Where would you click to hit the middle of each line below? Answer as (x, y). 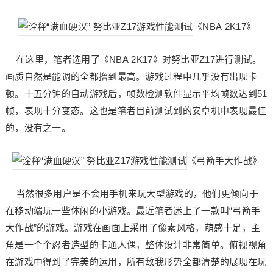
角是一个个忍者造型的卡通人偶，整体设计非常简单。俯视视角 (136, 245)
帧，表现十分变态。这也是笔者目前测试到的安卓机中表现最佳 (136, 111)
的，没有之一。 (38, 128)
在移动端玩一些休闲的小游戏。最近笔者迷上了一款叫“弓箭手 (133, 211)
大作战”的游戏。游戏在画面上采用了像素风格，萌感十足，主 (133, 228)
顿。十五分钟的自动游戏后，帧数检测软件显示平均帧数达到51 (136, 94)
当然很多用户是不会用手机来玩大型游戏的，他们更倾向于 (132, 193)
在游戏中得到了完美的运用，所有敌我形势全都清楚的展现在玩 (136, 262)
